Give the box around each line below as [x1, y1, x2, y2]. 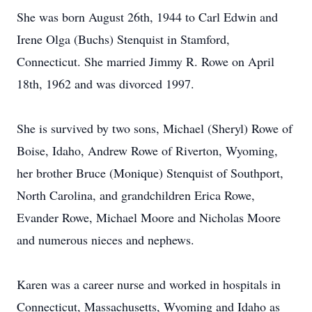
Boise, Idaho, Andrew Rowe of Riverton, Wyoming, [17, 142, 278, 159]
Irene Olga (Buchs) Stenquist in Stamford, [17, 31, 230, 47]
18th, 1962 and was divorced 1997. [17, 75, 194, 92]
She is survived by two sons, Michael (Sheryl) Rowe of [17, 120, 292, 136]
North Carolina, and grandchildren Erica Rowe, [17, 187, 255, 203]
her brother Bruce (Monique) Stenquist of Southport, [17, 164, 283, 181]
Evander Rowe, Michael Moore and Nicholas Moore [17, 209, 281, 226]
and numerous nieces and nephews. [17, 231, 194, 248]
